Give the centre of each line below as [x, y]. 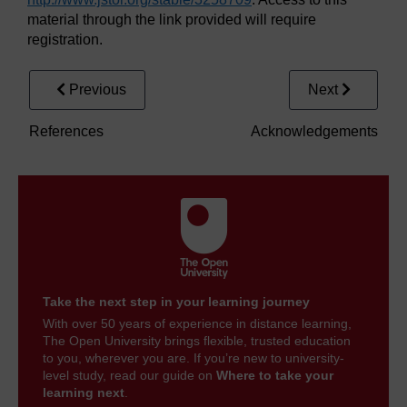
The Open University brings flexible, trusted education [197, 341]
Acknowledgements [314, 132]
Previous [98, 90]
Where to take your [275, 376]
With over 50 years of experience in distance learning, [197, 324]
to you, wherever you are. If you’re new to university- [194, 358]
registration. [65, 40]
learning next [84, 393]
